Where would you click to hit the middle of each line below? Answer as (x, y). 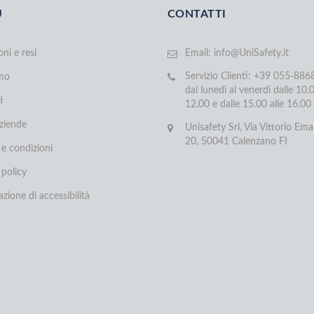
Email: (199, 54)
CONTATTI (197, 14)
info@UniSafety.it (251, 54)
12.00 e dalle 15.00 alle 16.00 (248, 105)
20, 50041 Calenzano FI (236, 142)
